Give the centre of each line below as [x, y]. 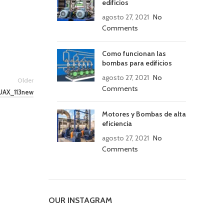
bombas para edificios [137, 63]
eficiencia [117, 123]
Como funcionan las [134, 53]
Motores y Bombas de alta [144, 114]
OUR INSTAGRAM [80, 200]
